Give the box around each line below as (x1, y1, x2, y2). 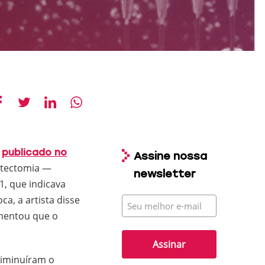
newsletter (134, 167, 196, 180)
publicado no (2, 147, 67, 158)
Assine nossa (134, 150, 207, 163)
